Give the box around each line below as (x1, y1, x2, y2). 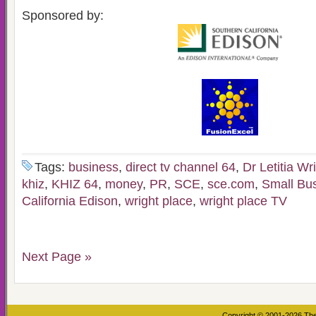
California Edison (22, 194, 118, 208)
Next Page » (22, 250, 92, 264)
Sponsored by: (22, 8, 104, 23)
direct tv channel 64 (126, 160, 236, 174)
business (68, 160, 119, 174)
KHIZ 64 (51, 177, 98, 191)
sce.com (207, 177, 255, 191)
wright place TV (200, 194, 287, 208)
